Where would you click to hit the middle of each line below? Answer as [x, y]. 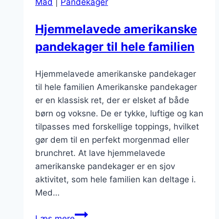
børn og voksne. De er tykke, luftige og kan [119, 114]
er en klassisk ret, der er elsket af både [112, 100]
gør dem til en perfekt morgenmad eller [112, 140]
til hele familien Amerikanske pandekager [116, 87]
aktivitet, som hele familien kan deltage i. [116, 180]
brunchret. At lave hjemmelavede [100, 153]
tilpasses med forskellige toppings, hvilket [117, 127]
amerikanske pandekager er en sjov [105, 166]
